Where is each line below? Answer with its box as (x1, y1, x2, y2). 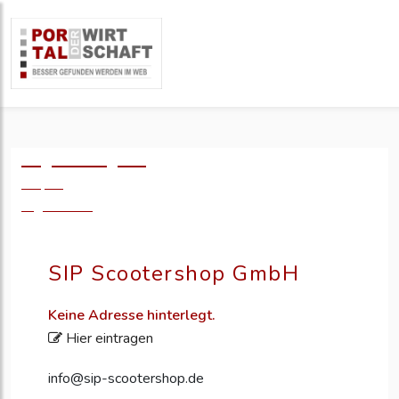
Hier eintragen (62, 329, 153, 349)
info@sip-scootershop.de (48, 369, 204, 389)
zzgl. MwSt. (21, 196, 93, 216)
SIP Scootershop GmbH (48, 259, 299, 288)
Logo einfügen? (21, 147, 146, 171)
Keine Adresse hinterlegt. (48, 305, 216, 326)
